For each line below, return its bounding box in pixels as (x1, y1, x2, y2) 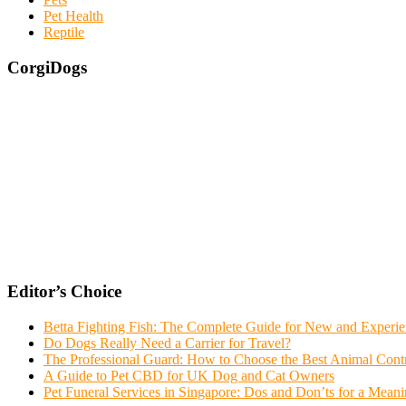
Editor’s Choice (7, 282, 121, 302)
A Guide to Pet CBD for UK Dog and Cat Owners (43, 368, 334, 384)
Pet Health (43, 8, 103, 24)
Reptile (43, 24, 84, 41)
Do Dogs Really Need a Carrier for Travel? (43, 335, 291, 352)
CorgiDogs (7, 57, 87, 77)
